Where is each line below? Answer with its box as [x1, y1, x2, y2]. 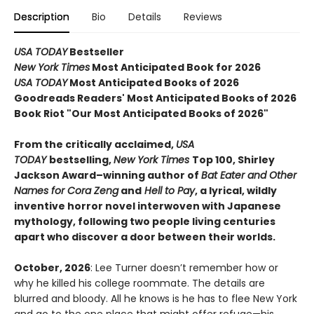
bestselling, [49, 153, 114, 168]
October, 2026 [14, 261, 90, 275]
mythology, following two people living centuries [14, 214, 275, 229]
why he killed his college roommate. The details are [14, 276, 265, 291]
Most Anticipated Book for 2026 [90, 60, 261, 75]
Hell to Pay [142, 184, 195, 198]
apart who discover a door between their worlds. [14, 230, 275, 245]
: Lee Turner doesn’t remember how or [90, 261, 278, 275]
